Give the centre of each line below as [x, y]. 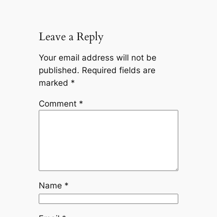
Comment [59, 103]
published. [59, 70]
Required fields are [118, 70]
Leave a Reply [71, 37]
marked [54, 83]
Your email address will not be [97, 58]
